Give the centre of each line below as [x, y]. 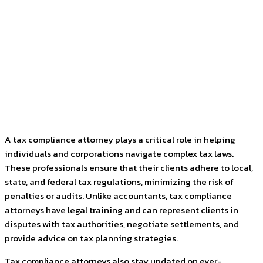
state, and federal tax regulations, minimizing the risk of [119, 182]
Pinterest [168, 93]
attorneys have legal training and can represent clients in [122, 210]
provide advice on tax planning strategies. [91, 238]
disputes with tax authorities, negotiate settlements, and [122, 224]
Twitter [106, 93]
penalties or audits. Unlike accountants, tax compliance [118, 196]
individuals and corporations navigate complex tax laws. [119, 154]
